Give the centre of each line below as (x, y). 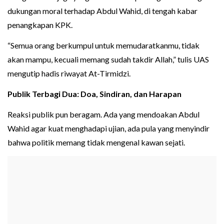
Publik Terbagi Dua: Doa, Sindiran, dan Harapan (94, 94)
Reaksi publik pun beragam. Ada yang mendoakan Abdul (103, 114)
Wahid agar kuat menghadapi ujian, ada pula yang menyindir (108, 128)
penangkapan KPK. (40, 25)
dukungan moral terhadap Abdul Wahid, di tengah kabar (102, 11)
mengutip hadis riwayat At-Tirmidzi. (69, 73)
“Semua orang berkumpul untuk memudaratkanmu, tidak (103, 45)
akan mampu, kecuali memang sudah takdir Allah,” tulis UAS (108, 59)
